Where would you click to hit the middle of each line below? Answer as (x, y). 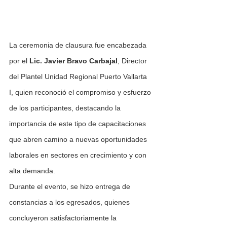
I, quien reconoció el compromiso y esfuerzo (81, 92)
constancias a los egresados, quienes (70, 202)
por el (19, 61)
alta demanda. (32, 171)
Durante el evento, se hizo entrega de (71, 186)
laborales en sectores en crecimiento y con (79, 155)
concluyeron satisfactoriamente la (64, 218)
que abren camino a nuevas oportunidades (79, 139)
